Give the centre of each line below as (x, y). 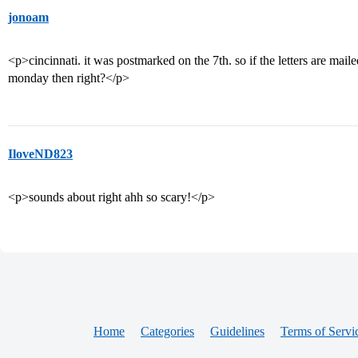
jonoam (28, 17)
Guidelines (237, 331)
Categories (167, 331)
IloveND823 (40, 154)
